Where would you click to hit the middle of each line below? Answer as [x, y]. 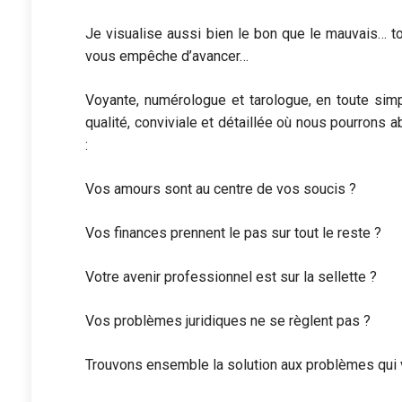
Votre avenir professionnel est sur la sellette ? [232, 277]
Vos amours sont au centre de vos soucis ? [221, 189]
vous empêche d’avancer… [167, 57]
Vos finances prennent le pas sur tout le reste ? [234, 233]
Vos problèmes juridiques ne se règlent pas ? [228, 321]
